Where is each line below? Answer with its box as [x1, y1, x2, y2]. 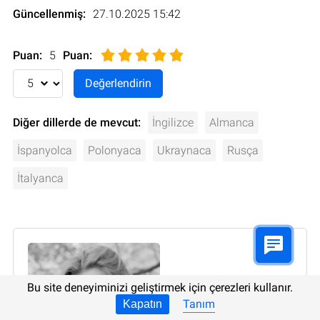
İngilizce [152, 115, 194, 129]
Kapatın [123, 298, 162, 310]
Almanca [209, 115, 254, 129]
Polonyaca [88, 143, 141, 157]
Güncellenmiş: [13, 6, 86, 21]
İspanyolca [17, 143, 72, 157]
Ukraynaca [157, 143, 211, 157]
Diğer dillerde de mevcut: [13, 115, 141, 129]
